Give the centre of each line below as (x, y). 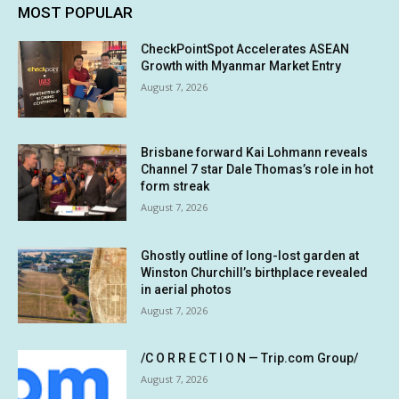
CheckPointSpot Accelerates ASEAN (245, 49)
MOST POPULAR (75, 13)
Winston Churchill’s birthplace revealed (255, 272)
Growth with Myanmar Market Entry (241, 66)
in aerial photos (187, 289)
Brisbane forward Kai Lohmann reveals (255, 153)
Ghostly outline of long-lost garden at (250, 255)
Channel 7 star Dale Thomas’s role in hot (257, 170)
